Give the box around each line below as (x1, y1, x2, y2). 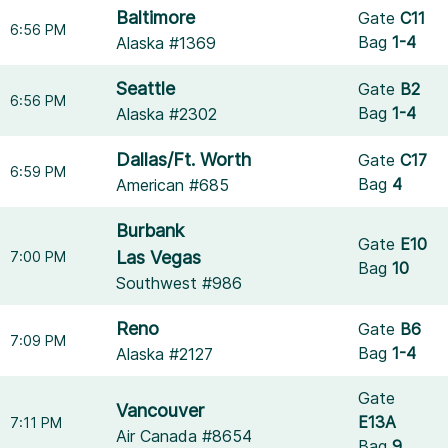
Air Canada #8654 (116, 425, 253, 446)
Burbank (116, 220, 185, 241)
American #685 (116, 175, 230, 195)
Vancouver (116, 399, 205, 421)
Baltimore (116, 7, 196, 28)
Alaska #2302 (116, 104, 218, 124)
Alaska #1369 (116, 33, 217, 53)
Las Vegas (116, 247, 202, 268)
